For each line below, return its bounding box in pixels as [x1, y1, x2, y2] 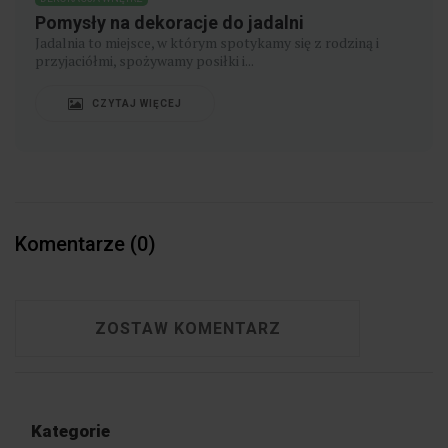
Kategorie [31, 420, 110, 441]
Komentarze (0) [15, 231, 156, 256]
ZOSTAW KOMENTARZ [94, 318, 281, 338]
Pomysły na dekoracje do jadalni [35, 11, 304, 33]
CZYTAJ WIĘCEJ [89, 97, 182, 109]
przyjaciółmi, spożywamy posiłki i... [35, 50, 254, 70]
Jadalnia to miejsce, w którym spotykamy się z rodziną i [35, 32, 379, 52]
